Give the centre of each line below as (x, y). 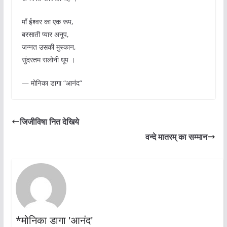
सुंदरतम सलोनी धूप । (48, 60)
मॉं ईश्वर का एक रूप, (47, 22)
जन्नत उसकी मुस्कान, (49, 47)
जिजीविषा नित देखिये (49, 122)
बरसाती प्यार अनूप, (45, 34)
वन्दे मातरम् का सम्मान (177, 137)
